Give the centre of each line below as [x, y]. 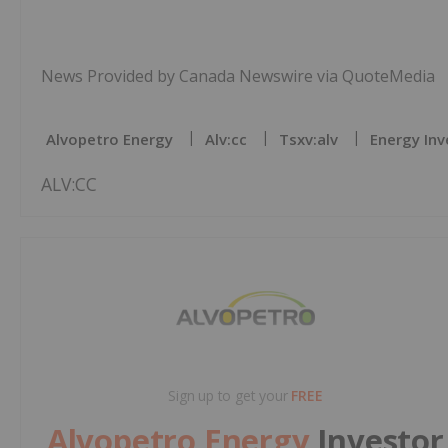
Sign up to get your [230, 395]
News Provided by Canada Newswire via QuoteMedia [238, 75]
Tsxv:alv [308, 138]
